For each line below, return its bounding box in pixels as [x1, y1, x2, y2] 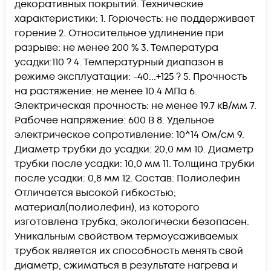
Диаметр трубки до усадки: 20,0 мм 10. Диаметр [15, 142, 253, 156]
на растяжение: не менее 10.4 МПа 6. [15, 84, 197, 98]
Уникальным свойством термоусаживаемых [15, 229, 238, 243]
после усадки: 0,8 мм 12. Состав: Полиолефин [15, 171, 240, 185]
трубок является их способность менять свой [15, 244, 243, 258]
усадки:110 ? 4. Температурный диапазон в [15, 55, 223, 69]
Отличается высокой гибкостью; [15, 186, 176, 200]
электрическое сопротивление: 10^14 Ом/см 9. [15, 128, 244, 142]
